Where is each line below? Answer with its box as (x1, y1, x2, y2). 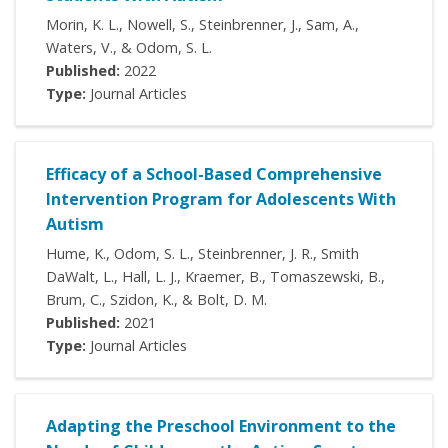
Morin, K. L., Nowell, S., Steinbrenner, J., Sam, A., (46, 15, 359, 35)
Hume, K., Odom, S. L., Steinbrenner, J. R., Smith (46, 244, 359, 264)
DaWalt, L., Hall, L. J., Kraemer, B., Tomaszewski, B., (46, 267, 385, 287)
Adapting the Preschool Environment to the (46, 415, 396, 438)
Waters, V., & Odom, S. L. (46, 38, 212, 58)
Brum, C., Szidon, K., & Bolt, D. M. (46, 290, 267, 310)
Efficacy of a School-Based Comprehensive (46, 163, 382, 186)
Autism (46, 213, 104, 236)
